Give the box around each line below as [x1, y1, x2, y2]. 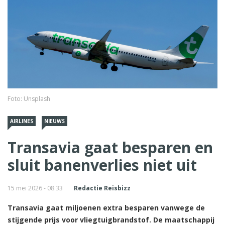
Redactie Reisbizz [74, 183, 131, 192]
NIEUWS [44, 117, 65, 125]
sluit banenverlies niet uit [8, 154, 197, 175]
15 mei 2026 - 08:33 [8, 183, 63, 192]
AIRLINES [10, 117, 33, 125]
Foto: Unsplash [8, 94, 50, 103]
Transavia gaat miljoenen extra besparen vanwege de [8, 202, 205, 212]
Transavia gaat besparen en [8, 137, 213, 158]
